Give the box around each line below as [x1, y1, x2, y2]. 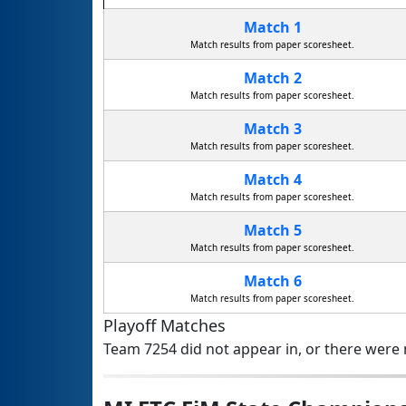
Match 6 [243, 271, 302, 292]
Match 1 [243, 17, 302, 38]
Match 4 [243, 169, 302, 190]
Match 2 [243, 68, 302, 89]
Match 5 [243, 220, 302, 241]
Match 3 [243, 119, 302, 140]
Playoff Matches [103, 314, 226, 337]
